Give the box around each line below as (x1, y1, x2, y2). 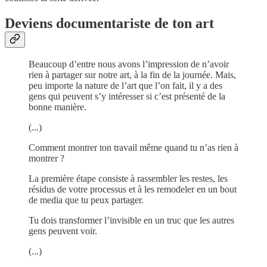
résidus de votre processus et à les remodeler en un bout (29, 184, 237, 195)
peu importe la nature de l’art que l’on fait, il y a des (29, 80, 222, 91)
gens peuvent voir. (29, 226, 97, 237)
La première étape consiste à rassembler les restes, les (29, 173, 228, 184)
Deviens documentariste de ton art (5, 15, 214, 31)
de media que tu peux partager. (29, 195, 144, 206)
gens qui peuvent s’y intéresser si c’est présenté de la (29, 91, 225, 102)
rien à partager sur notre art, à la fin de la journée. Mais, (29, 70, 236, 80)
